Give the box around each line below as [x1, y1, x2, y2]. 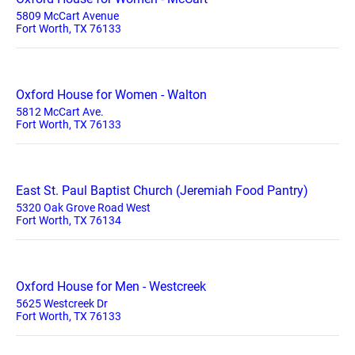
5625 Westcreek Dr [16, 297, 108, 310]
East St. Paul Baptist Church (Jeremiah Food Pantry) [16, 183, 308, 198]
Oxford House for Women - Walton [16, 87, 207, 102]
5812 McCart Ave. [16, 105, 104, 118]
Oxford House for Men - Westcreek [16, 279, 206, 294]
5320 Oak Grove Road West [16, 201, 151, 214]
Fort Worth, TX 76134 [16, 214, 121, 227]
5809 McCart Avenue [16, 10, 119, 22]
